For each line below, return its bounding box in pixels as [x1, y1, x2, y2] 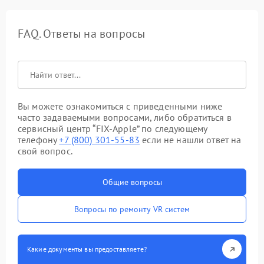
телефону [18, 134, 60, 146]
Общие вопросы [102, 177, 162, 187]
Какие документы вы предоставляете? [27, 245, 147, 253]
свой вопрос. [18, 145, 72, 157]
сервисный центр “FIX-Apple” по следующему [18, 123, 207, 134]
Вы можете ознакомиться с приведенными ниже [18, 100, 223, 112]
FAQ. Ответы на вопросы [18, 26, 146, 41]
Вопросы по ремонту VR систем [74, 204, 190, 214]
